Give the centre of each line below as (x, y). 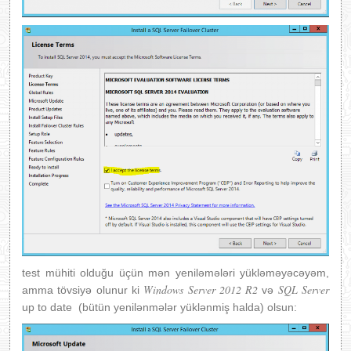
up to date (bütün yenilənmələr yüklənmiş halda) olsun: (159, 307)
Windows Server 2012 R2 (201, 289)
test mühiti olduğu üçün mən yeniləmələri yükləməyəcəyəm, (175, 272)
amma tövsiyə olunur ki (83, 289)
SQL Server (304, 289)
